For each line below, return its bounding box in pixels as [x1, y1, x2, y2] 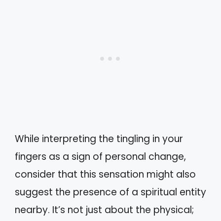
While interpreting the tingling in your [15, 132, 183, 146]
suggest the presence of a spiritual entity [15, 185, 206, 199]
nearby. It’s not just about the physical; [15, 203, 194, 217]
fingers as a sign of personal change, [15, 149, 186, 163]
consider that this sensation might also [15, 167, 196, 181]
